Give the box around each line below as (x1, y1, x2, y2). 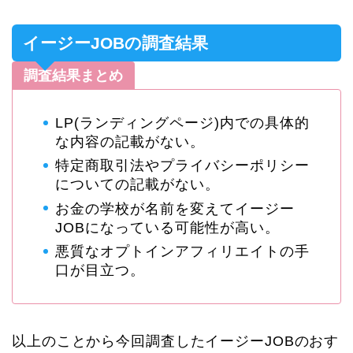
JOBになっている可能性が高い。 (55, 219, 280, 236)
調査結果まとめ (24, 68, 123, 84)
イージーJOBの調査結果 (23, 34, 208, 53)
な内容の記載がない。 (55, 134, 205, 150)
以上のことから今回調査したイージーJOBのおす (12, 333, 340, 349)
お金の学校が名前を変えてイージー (55, 200, 295, 217)
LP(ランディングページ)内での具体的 (55, 115, 310, 132)
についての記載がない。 (55, 176, 220, 193)
